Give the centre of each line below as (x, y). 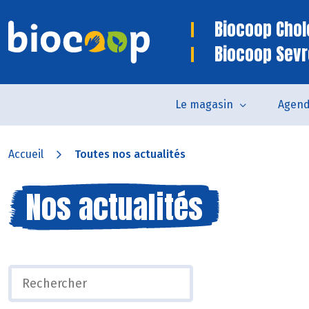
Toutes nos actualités (130, 154)
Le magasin (204, 104)
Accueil (26, 154)
